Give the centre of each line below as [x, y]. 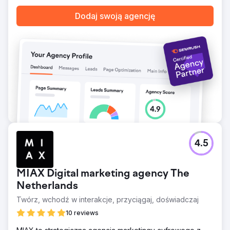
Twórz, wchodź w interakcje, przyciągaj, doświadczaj [108, 199]
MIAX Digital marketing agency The [103, 174]
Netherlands [47, 186]
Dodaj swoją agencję [115, 16]
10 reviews [82, 213]
